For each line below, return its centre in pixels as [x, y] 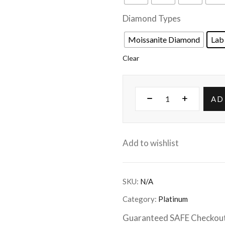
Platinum [173, 199]
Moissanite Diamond [164, 39]
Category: [140, 199]
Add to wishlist [151, 143]
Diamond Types [152, 18]
